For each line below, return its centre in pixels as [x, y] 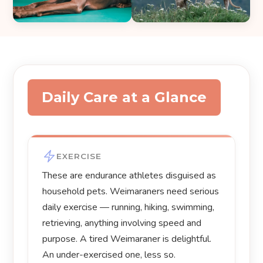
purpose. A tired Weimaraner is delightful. [127, 239]
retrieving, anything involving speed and [122, 223]
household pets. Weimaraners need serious [131, 192]
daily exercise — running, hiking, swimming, [129, 208]
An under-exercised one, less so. [109, 255]
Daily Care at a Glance [124, 97]
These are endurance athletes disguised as [129, 176]
